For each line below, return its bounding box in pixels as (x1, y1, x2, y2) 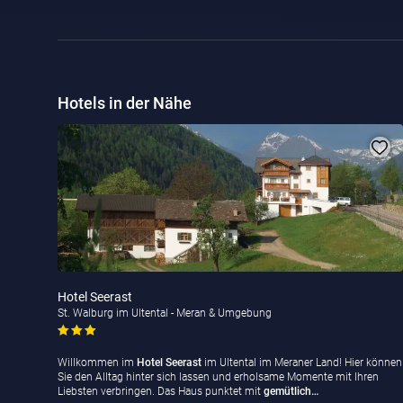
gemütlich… (264, 385, 318, 399)
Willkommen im (58, 356, 137, 370)
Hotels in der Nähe (58, 94, 192, 112)
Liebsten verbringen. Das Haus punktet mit (58, 385, 264, 399)
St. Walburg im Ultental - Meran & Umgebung (58, 306, 272, 319)
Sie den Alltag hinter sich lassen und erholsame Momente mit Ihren (58, 371, 379, 384)
